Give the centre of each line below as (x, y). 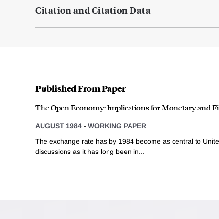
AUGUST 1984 (58, 126)
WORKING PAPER (117, 126)
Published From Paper (80, 88)
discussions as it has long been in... (90, 151)
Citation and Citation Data (93, 10)
